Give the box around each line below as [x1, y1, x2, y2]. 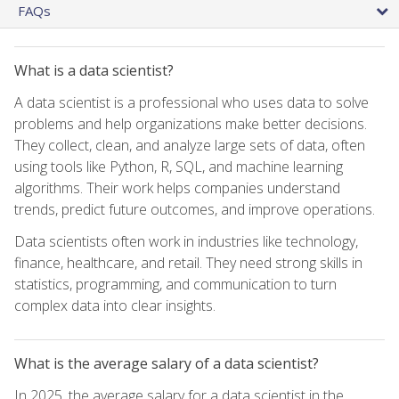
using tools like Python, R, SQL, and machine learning [14, 156, 343, 176]
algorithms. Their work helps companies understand [14, 177, 340, 198]
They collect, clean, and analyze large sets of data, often [14, 134, 365, 155]
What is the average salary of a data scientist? [14, 353, 319, 373]
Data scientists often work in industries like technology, [14, 231, 358, 251]
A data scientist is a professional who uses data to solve [14, 92, 369, 112]
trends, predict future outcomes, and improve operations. [14, 199, 375, 219]
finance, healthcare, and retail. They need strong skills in [14, 252, 362, 273]
